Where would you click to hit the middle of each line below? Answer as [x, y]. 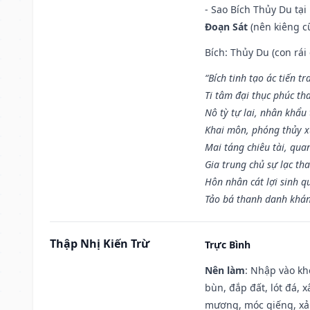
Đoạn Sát [226, 26]
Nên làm [225, 270]
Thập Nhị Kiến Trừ [100, 243]
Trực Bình [228, 244]
